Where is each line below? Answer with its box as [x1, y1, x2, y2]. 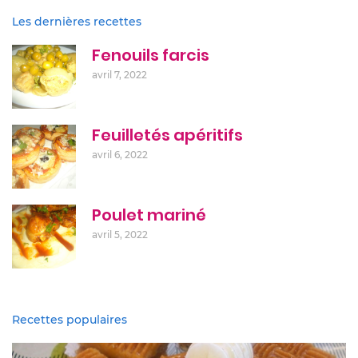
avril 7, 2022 [92, 68, 147, 81]
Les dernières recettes [12, 14, 141, 29]
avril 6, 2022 [92, 148, 148, 161]
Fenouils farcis [92, 43, 209, 66]
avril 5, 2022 [92, 228, 148, 241]
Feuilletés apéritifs [92, 123, 243, 146]
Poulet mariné [92, 203, 206, 226]
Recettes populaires [12, 312, 127, 327]
